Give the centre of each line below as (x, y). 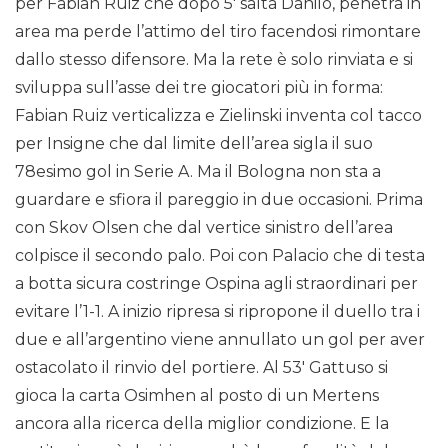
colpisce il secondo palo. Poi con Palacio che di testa (220, 256)
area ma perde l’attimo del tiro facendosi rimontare (218, 32)
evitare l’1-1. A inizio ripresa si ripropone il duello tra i (217, 312)
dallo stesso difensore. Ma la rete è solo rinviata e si (214, 60)
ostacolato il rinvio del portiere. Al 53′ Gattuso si (201, 368)
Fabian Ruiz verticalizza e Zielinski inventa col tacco (218, 116)
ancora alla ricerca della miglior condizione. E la (202, 424)
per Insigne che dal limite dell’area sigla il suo (194, 144)
